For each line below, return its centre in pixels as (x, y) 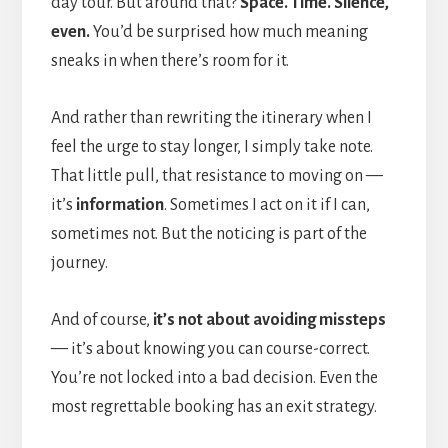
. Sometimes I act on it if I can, (266, 204)
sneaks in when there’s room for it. (169, 60)
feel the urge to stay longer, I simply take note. (211, 146)
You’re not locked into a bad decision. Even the (214, 377)
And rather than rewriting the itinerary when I (211, 117)
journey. (79, 262)
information (119, 204)
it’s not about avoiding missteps (269, 319)
